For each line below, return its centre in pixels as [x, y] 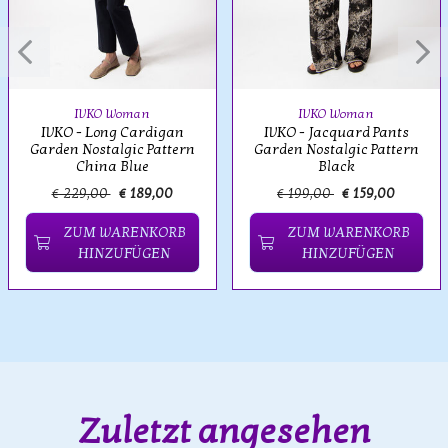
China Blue [112, 166]
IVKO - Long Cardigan [112, 132]
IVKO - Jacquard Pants [336, 132]
